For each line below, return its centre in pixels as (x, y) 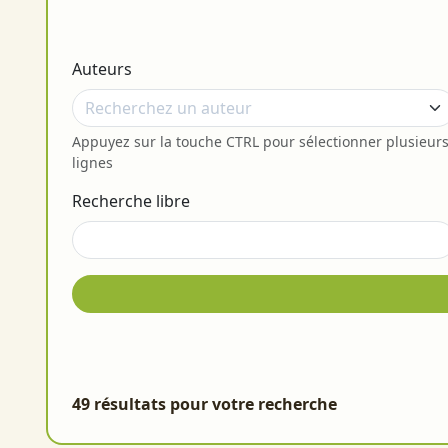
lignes (92, 163)
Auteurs (102, 69)
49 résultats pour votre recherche (204, 404)
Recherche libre (131, 201)
